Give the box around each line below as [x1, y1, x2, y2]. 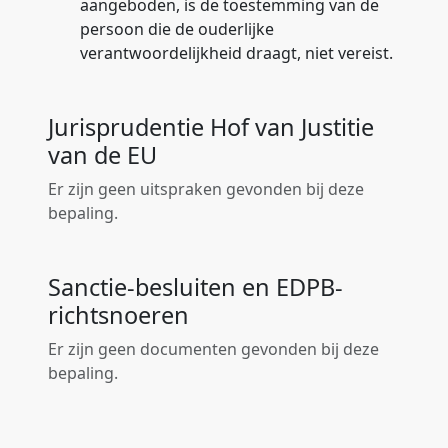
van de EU [48, 139, 157, 171]
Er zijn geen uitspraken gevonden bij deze [48, 178, 364, 200]
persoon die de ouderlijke [80, 18, 274, 40]
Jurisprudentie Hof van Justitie [48, 111, 374, 143]
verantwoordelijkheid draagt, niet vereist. [80, 42, 393, 64]
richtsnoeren [48, 299, 189, 331]
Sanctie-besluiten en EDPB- [48, 271, 343, 303]
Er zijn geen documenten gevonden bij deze [48, 338, 379, 360]
